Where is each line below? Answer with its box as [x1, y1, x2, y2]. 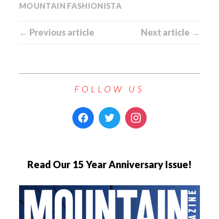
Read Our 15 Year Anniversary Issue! [27, 158, 192, 171]
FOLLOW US [74, 84, 145, 95]
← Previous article [19, 27, 94, 38]
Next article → [141, 27, 200, 38]
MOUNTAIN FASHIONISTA [19, 1, 122, 11]
